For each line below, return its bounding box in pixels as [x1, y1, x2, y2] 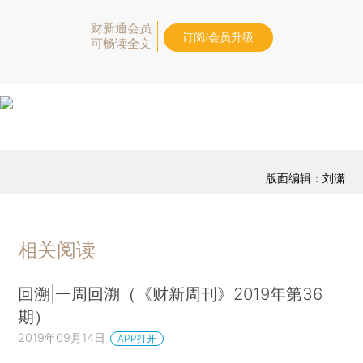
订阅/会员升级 [182, 32, 254, 44]
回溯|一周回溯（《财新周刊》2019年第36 [18, 283, 323, 304]
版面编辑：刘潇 [265, 170, 345, 185]
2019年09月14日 [18, 330, 106, 344]
